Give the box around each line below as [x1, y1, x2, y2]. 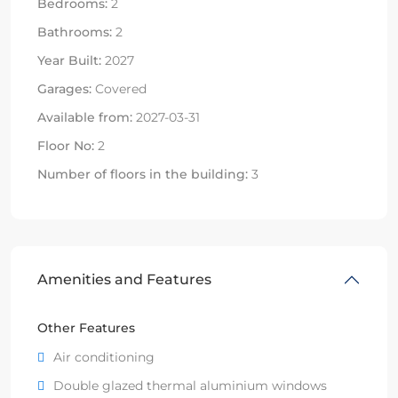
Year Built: [37, 52, 101, 68]
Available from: [37, 108, 132, 125]
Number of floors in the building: [37, 165, 248, 182]
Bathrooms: [37, 23, 112, 40]
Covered [92, 80, 147, 97]
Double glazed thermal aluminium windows [53, 377, 327, 394]
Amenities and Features [37, 270, 211, 288]
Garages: [37, 80, 92, 97]
